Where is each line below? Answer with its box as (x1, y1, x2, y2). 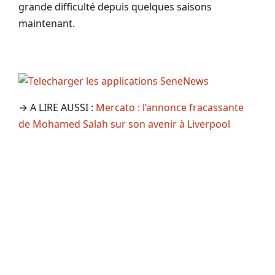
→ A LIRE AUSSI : (18, 100, 96, 114)
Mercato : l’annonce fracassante (96, 100, 244, 114)
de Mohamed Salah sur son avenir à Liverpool (18, 117, 230, 131)
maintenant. (18, 16, 75, 30)
